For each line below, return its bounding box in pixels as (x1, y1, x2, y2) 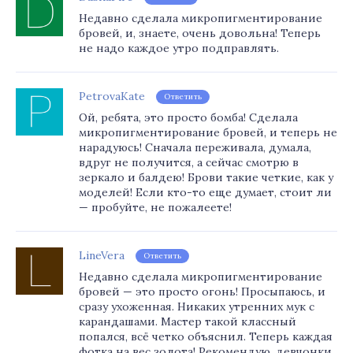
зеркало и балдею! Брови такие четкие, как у (79, 170, 333, 184)
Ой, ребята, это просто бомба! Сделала (79, 110, 298, 124)
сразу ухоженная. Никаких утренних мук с (79, 299, 314, 314)
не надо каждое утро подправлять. (79, 41, 279, 55)
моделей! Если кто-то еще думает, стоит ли (79, 185, 332, 199)
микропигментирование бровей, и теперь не (79, 125, 337, 139)
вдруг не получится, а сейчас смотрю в (79, 155, 299, 169)
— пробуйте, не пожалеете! (79, 200, 232, 214)
